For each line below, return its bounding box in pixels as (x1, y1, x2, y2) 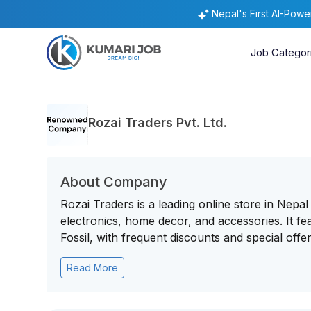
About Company (60, 174, 168, 190)
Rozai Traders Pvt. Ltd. (88, 115, 228, 130)
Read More (67, 262, 119, 274)
